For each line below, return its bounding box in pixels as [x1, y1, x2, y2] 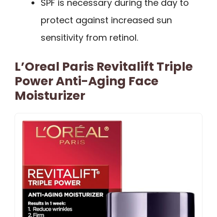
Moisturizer [15, 87, 85, 104]
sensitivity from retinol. [41, 31, 138, 44]
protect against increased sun [41, 14, 172, 26]
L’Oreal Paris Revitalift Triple [15, 58, 193, 75]
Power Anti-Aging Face [15, 72, 158, 90]
